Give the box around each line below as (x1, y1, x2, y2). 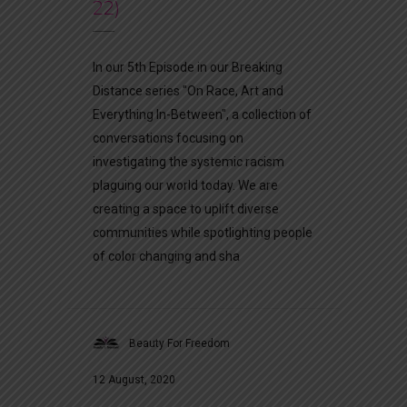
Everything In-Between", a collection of (93, 106, 312, 122)
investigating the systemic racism (93, 154, 284, 169)
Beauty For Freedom (129, 336, 230, 350)
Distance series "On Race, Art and (93, 83, 283, 98)
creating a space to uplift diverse (93, 201, 279, 216)
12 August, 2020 (93, 372, 175, 386)
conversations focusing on (93, 130, 243, 145)
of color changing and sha (93, 248, 240, 263)
